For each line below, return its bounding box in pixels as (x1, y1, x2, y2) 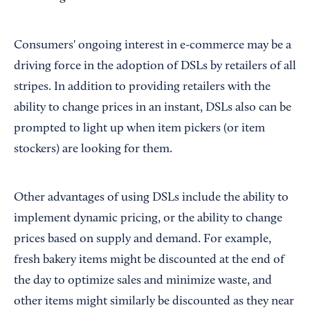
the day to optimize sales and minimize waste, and (14, 275, 272, 288)
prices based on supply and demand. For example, (14, 233, 271, 246)
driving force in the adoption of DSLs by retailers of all (14, 60, 296, 73)
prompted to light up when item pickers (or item (14, 122, 265, 136)
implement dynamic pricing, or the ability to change (14, 212, 282, 226)
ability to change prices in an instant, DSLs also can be (14, 102, 291, 115)
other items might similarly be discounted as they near (14, 295, 294, 309)
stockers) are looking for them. (14, 143, 172, 156)
